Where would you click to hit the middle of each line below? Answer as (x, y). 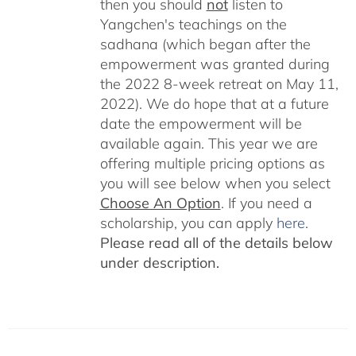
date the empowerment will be (201, 123)
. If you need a (266, 203)
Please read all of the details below (216, 242)
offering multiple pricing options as (212, 163)
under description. (159, 262)
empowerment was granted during (215, 64)
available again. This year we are (209, 143)
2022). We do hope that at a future (214, 103)
